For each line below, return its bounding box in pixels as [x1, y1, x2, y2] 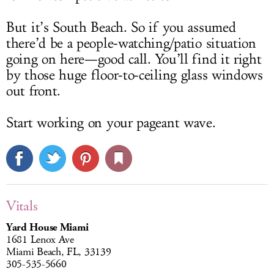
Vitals [6, 196, 38, 217]
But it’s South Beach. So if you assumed [6, 19, 236, 37]
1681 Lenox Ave [6, 232, 74, 248]
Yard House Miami [6, 220, 89, 235]
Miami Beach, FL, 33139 [6, 245, 111, 260]
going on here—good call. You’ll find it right [6, 51, 262, 68]
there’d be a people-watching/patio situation [6, 35, 256, 53]
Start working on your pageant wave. [6, 114, 216, 132]
